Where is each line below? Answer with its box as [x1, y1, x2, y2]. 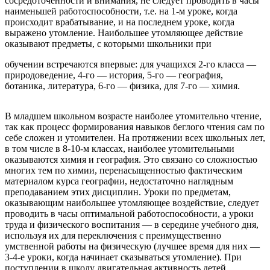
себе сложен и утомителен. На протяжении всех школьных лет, [5, 132, 265, 143]
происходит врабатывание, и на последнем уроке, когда [5, 16, 234, 27]
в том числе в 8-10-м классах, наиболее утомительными [5, 143, 234, 154]
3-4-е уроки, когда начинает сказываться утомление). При [5, 251, 242, 262]
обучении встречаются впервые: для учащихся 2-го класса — [5, 58, 256, 69]
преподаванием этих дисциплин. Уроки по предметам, [5, 186, 231, 197]
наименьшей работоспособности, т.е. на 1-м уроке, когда [5, 5, 237, 16]
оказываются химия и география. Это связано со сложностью [5, 154, 257, 165]
